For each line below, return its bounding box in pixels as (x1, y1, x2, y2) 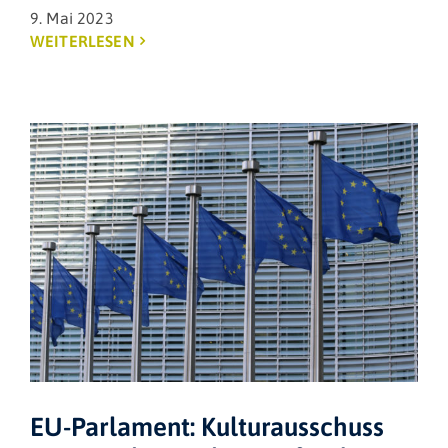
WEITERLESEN (30, 31, 135, 50)
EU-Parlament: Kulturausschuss (30, 411, 384, 442)
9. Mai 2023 (30, 8, 114, 27)
